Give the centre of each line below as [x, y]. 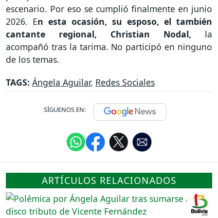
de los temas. [34, 60]
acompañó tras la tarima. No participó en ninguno [109, 47]
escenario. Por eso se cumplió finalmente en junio [109, 9]
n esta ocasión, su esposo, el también [125, 22]
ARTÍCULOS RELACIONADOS [109, 181]
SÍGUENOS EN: [65, 110]
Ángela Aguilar [61, 82]
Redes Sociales [125, 82]
